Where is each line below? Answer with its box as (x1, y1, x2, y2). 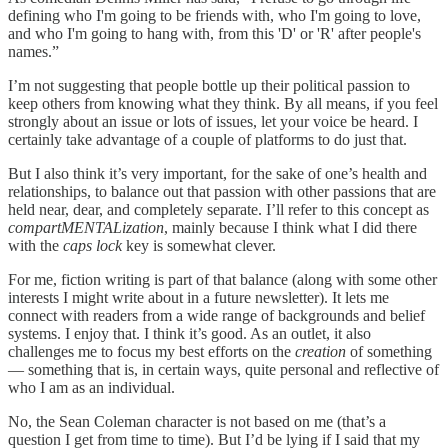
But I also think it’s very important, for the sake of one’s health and (8, 164, 427, 182)
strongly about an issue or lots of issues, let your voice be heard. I (8, 112, 418, 130)
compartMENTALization (8, 218, 164, 236)
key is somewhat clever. (122, 236, 276, 254)
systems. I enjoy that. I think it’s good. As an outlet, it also (8, 324, 371, 342)
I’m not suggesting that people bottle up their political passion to (8, 76, 410, 94)
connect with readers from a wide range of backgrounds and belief (8, 306, 425, 324)
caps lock (63, 236, 122, 254)
